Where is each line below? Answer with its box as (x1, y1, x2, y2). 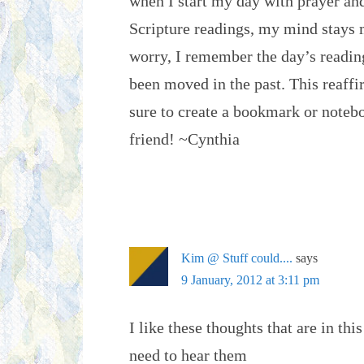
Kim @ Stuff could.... (181, 251, 292, 265)
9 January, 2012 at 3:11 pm (181, 273, 319, 287)
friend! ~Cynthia (129, 130, 240, 148)
